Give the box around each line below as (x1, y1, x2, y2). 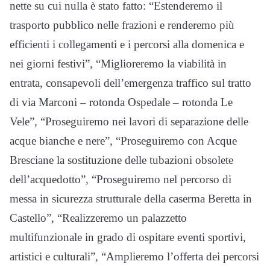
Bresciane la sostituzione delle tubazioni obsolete (10, 154, 233, 166)
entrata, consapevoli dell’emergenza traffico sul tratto (10, 77, 251, 89)
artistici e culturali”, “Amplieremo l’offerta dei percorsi (10, 250, 259, 263)
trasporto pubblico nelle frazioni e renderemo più (10, 19, 234, 31)
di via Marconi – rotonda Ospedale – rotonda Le (10, 96, 233, 108)
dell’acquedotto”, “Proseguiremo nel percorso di (10, 173, 231, 186)
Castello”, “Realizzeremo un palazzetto (10, 212, 187, 224)
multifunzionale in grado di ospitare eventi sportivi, (10, 231, 246, 243)
